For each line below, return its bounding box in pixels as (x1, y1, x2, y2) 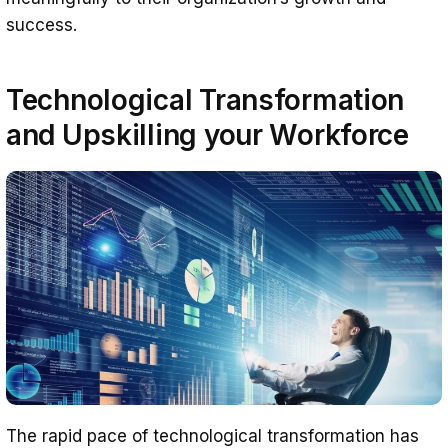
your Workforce (203, 117, 409, 152)
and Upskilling (6, 117, 198, 152)
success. (6, 14, 77, 35)
